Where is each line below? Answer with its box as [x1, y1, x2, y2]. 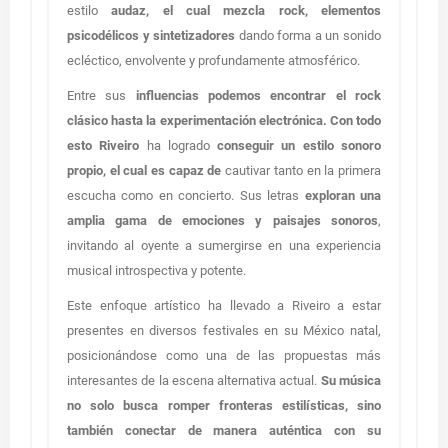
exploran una [304, 188, 382, 203]
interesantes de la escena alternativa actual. [67, 373, 321, 388]
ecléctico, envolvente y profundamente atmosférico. [67, 53, 360, 68]
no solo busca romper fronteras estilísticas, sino [67, 398, 381, 413]
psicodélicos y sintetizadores [67, 28, 236, 43]
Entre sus [67, 88, 127, 103]
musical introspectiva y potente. [67, 263, 246, 278]
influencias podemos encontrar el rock [126, 88, 382, 103]
